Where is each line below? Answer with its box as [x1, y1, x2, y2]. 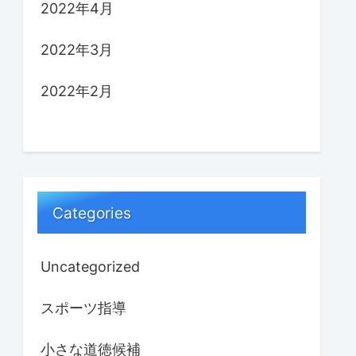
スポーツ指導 [41, 300, 126, 317]
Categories [52, 203, 132, 222]
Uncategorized [41, 258, 140, 276]
